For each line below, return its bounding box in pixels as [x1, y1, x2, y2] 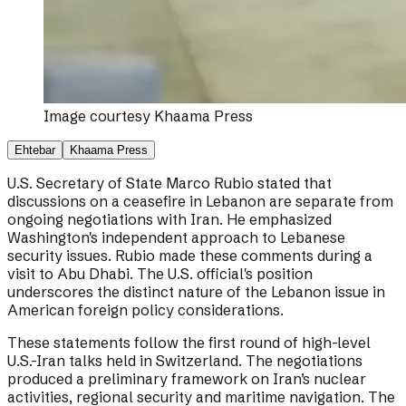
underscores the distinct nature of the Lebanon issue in [7, 283, 385, 302]
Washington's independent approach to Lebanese [7, 228, 345, 247]
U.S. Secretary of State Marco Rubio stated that [7, 174, 332, 193]
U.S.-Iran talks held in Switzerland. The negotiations [7, 352, 362, 371]
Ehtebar [14, 143, 55, 158]
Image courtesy [43, 107, 154, 126]
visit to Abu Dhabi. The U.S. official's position [7, 265, 313, 284]
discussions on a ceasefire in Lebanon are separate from [7, 192, 393, 211]
